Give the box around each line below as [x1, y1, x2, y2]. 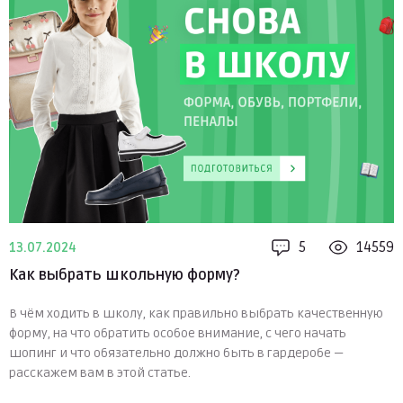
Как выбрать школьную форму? [9, 266, 240, 285]
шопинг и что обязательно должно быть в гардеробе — [9, 345, 344, 362]
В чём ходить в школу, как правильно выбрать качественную [9, 306, 383, 322]
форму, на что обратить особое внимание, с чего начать [9, 326, 346, 342]
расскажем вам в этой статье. [9, 365, 191, 381]
